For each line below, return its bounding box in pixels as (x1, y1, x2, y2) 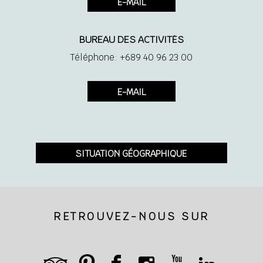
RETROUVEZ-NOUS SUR (53, 209, 210, 223)
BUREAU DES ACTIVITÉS (79, 33, 184, 46)
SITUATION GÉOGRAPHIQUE (76, 147, 187, 159)
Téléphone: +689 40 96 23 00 (70, 51, 193, 63)
